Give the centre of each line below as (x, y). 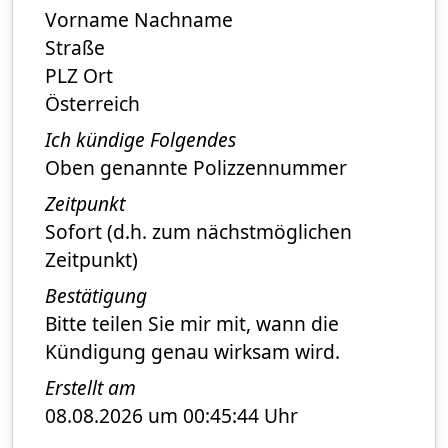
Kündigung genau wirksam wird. (192, 351)
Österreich (92, 103)
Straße (75, 47)
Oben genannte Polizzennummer (196, 167)
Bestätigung (96, 295)
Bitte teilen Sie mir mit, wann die (192, 323)
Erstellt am (90, 387)
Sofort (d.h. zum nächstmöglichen (198, 231)
